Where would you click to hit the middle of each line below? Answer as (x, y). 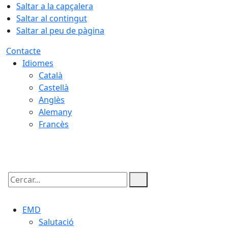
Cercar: (19, 188)
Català (51, 75)
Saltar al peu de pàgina (60, 31)
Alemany (55, 112)
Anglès (52, 100)
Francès (54, 124)
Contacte (23, 51)
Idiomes (38, 63)
